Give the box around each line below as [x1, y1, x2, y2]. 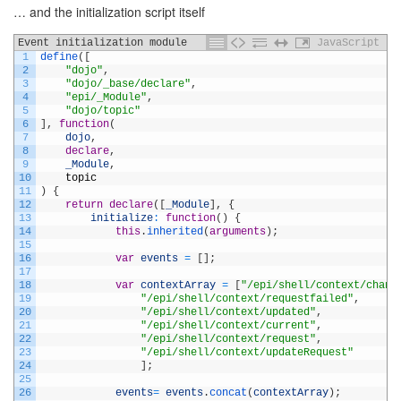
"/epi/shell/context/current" [141, 319, 316, 332]
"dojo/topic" [65, 104, 141, 117]
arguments [209, 225, 266, 238]
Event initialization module [18, 36, 187, 49]
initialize [90, 211, 153, 225]
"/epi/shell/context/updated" [141, 305, 316, 319]
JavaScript [317, 36, 380, 49]
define [40, 50, 78, 64]
